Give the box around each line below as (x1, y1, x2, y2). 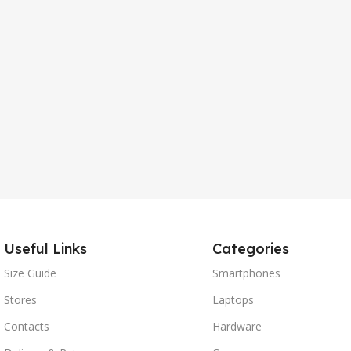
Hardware (212, 319, 262, 334)
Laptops (212, 292, 254, 307)
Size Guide (4, 266, 57, 280)
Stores (4, 292, 38, 307)
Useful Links (4, 240, 88, 258)
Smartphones (212, 266, 280, 280)
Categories (212, 240, 289, 258)
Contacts (4, 319, 50, 334)
